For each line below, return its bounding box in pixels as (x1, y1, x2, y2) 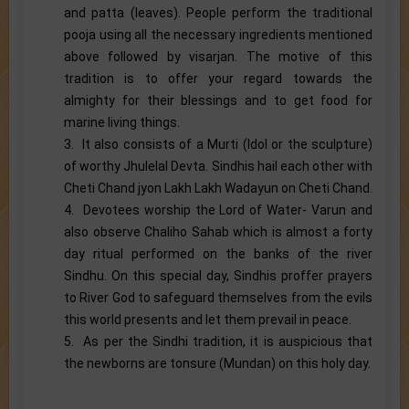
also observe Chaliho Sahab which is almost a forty (64, 224, 372, 239)
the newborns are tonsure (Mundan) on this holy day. (64, 355, 371, 371)
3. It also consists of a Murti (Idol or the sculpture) (64, 136, 372, 152)
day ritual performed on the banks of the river (64, 246, 372, 261)
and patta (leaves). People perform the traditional (64, 5, 372, 20)
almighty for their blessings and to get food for (64, 92, 372, 108)
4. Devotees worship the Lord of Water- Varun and (64, 202, 372, 217)
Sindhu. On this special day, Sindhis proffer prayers (64, 267, 372, 283)
